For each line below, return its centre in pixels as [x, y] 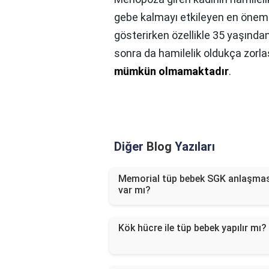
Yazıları [193, 147]
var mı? [134, 190]
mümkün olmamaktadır [171, 71]
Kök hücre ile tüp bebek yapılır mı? [192, 228]
